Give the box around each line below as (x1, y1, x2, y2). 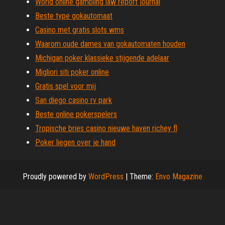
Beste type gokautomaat (35, 11, 113, 21)
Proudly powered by (23, 172, 88, 181)
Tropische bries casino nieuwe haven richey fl (35, 124, 177, 133)
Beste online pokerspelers (35, 109, 117, 119)
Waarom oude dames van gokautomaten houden (35, 39, 185, 49)
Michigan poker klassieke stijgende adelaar (35, 53, 169, 63)
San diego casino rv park (35, 95, 112, 105)
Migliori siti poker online (35, 67, 109, 77)
